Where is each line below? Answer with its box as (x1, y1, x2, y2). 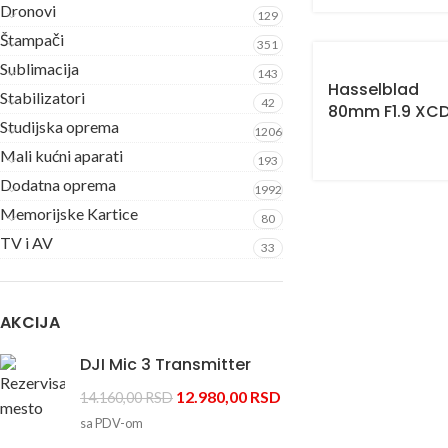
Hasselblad (327, 78, 419, 101)
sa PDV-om (80, 414, 143, 431)
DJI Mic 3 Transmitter (80, 352, 251, 376)
